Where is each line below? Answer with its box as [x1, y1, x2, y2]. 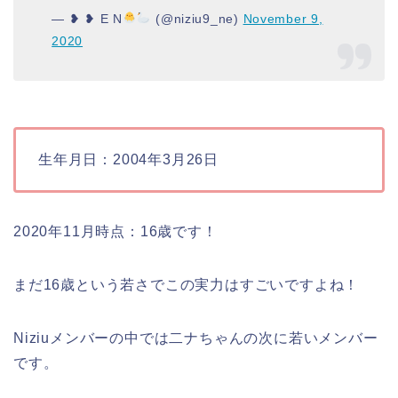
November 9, [243, 11, 323, 26]
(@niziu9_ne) [151, 11, 243, 26]
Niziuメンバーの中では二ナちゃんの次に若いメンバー [13, 330, 378, 346]
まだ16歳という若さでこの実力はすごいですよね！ [13, 277, 360, 293]
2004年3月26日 [113, 152, 219, 168]
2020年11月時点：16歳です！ [13, 224, 218, 240]
